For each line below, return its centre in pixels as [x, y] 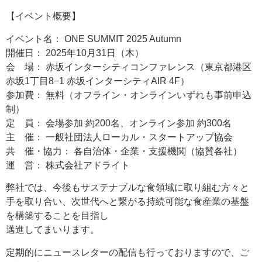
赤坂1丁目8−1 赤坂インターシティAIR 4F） [98, 81]
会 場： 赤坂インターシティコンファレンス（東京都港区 [129, 67]
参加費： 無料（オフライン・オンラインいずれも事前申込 [129, 95]
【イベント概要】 [43, 16]
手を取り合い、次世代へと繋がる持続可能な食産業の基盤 [127, 202]
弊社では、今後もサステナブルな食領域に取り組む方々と [127, 188]
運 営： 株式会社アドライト [68, 165]
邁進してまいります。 [53, 230]
